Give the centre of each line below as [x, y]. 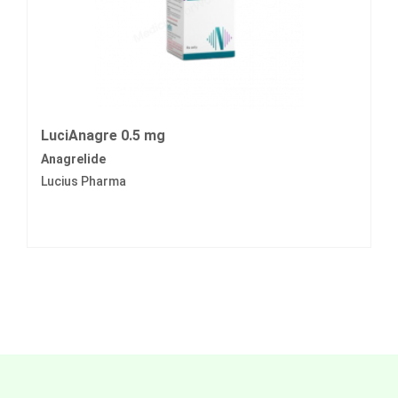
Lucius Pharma [84, 182]
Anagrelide [73, 159]
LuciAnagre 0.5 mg [103, 136]
